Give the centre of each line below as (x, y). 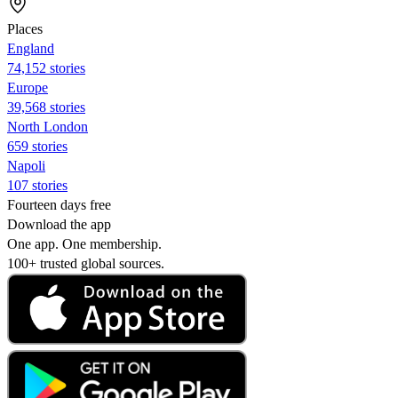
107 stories (37, 185)
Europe (28, 87)
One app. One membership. (84, 243)
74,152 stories (46, 68)
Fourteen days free (59, 204)
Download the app (59, 224)
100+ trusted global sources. (86, 263)
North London (48, 126)
